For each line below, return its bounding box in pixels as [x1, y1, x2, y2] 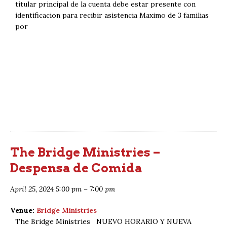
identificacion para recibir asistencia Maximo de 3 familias [15, 10, 209, 20]
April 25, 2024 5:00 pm [10, 184, 82, 194]
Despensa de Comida [10, 160, 142, 175]
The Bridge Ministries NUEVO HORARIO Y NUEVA [15, 216, 192, 226]
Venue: [10, 205, 34, 215]
